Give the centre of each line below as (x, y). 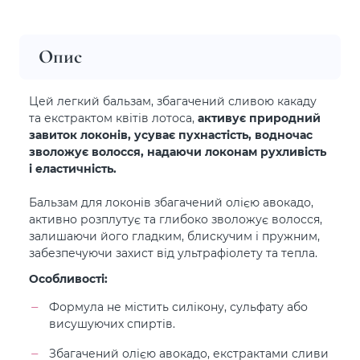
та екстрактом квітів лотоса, (112, 118)
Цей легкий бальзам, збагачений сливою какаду (173, 101)
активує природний (258, 118)
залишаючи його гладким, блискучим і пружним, (174, 236)
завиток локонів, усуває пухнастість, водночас (171, 135)
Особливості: (68, 278)
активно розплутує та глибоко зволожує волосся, (176, 219)
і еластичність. (73, 168)
